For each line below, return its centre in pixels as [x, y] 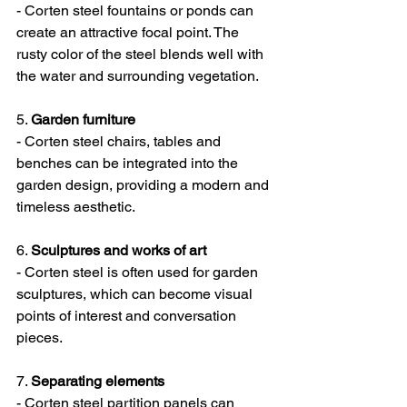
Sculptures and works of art [119, 250]
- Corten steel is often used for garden [139, 272]
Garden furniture [83, 119]
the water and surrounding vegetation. [138, 76]
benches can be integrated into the [129, 163]
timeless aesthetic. [76, 207]
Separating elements [98, 381]
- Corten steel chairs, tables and [120, 141]
